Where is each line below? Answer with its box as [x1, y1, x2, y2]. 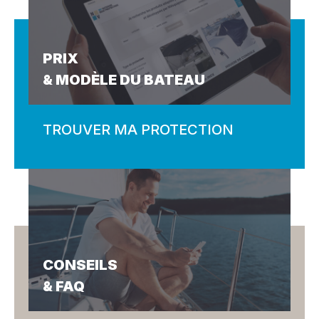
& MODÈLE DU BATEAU [43, 71, 205, 88]
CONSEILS [43, 256, 117, 273]
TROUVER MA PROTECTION [43, 121, 234, 138]
